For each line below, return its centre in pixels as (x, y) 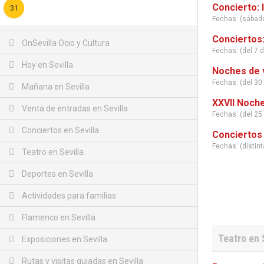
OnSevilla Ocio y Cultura (65, 43)
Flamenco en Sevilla (58, 217)
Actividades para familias (68, 196)
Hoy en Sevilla (47, 65)
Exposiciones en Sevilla (64, 239)
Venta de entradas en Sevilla (74, 108)
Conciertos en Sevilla (60, 130)
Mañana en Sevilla (55, 87)
